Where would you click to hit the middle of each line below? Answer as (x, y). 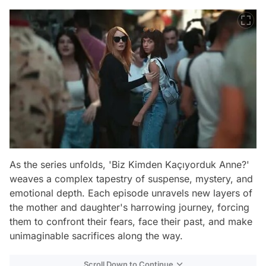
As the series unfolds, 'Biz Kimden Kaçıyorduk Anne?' (129, 165)
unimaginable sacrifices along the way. (96, 236)
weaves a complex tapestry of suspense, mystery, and (131, 179)
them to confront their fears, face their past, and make (131, 222)
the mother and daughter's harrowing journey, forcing (129, 208)
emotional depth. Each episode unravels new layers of (131, 193)
